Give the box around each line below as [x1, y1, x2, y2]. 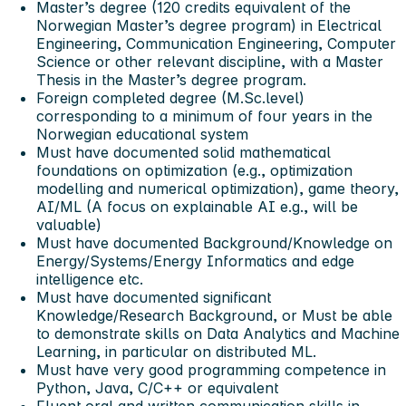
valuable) [36, 215, 101, 234]
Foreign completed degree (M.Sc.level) [36, 88, 304, 107]
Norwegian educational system [36, 124, 248, 143]
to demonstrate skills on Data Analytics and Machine [36, 324, 400, 343]
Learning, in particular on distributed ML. [36, 342, 316, 361]
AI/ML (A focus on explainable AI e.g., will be [36, 197, 358, 216]
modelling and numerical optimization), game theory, [36, 179, 399, 198]
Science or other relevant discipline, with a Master [36, 52, 383, 71]
